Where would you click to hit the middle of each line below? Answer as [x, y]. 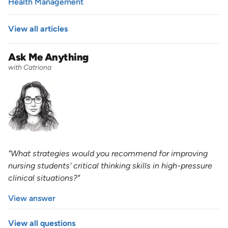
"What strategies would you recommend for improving [108, 153]
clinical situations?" [44, 178]
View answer [32, 198]
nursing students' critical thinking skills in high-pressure [110, 165]
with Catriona [30, 67]
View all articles [38, 28]
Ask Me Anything [48, 57]
